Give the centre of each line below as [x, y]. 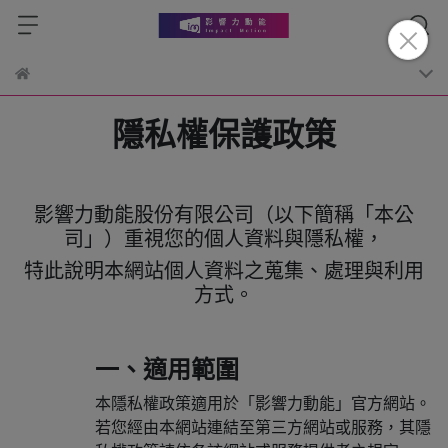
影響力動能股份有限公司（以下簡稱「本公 [224, 215]
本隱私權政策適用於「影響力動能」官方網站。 [263, 403]
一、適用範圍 [167, 370]
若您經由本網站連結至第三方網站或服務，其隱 [263, 427]
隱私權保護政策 [224, 135]
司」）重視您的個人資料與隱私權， [224, 239]
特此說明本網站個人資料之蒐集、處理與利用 [224, 271]
